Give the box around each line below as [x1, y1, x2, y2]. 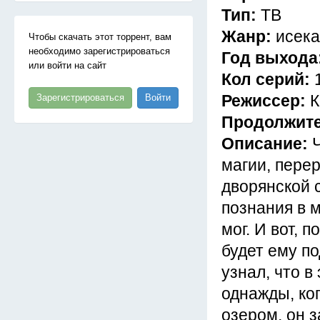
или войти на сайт [29, 60, 106, 71]
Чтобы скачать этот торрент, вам [29, 31, 171, 42]
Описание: [221, 134, 312, 153]
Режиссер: [221, 91, 310, 110]
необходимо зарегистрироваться [29, 46, 170, 56]
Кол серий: [221, 70, 314, 89]
